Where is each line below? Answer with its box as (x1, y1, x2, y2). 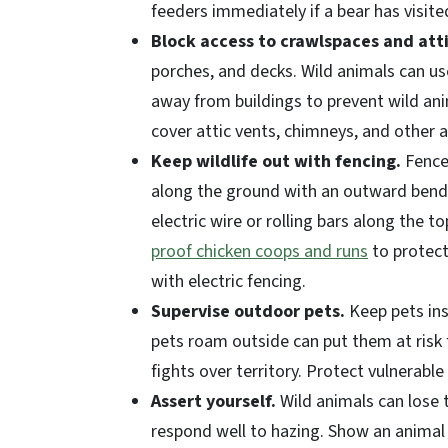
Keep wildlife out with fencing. (151, 149, 401, 174)
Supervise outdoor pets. (151, 299, 345, 324)
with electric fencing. (151, 269, 306, 294)
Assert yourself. (151, 389, 276, 414)
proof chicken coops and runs (151, 239, 368, 264)
